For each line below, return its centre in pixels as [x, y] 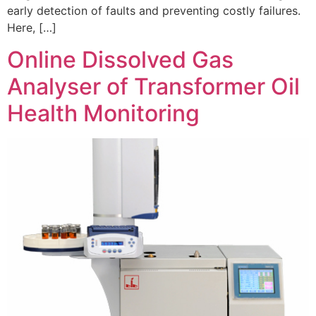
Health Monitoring [103, 113]
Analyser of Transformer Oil [153, 86]
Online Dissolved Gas [120, 59]
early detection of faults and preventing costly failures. [154, 11]
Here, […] [32, 28]
